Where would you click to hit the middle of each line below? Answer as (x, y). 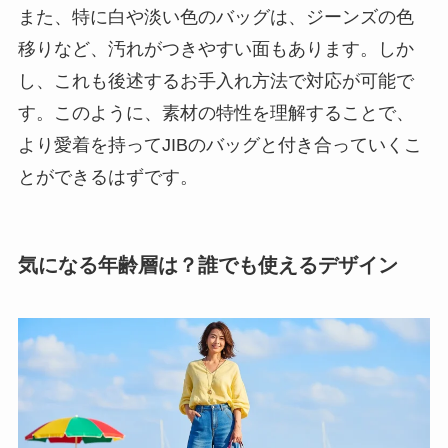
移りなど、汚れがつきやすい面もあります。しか (215, 48)
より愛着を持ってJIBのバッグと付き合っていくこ (219, 144)
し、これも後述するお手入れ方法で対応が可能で (215, 80)
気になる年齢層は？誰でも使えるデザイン (207, 265)
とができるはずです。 (107, 176)
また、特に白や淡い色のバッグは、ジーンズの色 (215, 16)
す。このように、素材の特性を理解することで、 (215, 112)
